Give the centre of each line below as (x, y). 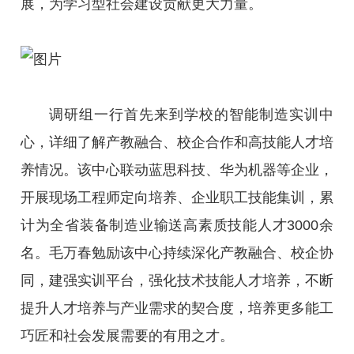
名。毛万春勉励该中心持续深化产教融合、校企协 (177, 252)
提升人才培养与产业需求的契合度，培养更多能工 (177, 308)
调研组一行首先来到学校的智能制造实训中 (191, 114)
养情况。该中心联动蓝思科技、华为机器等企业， (177, 169)
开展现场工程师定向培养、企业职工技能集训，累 (177, 197)
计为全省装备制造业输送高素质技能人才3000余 (177, 225)
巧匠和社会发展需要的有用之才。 (127, 335)
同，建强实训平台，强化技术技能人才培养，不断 (177, 280)
